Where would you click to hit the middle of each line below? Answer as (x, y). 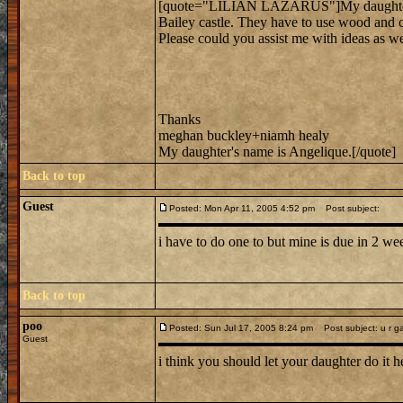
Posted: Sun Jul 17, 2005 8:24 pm (241, 328)
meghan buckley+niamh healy (244, 135)
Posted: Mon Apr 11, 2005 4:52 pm (242, 208)
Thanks (179, 119)
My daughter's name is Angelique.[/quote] (277, 152)
